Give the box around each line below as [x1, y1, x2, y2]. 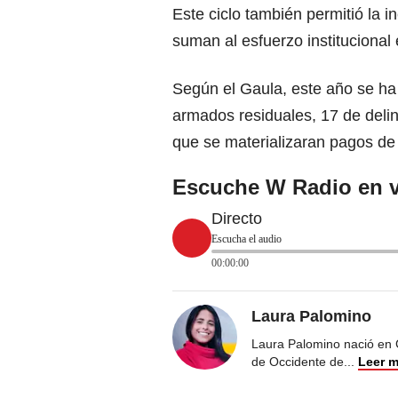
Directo [211, 210, 262, 228]
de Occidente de [251, 354, 344, 370]
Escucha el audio [211, 233, 282, 246]
